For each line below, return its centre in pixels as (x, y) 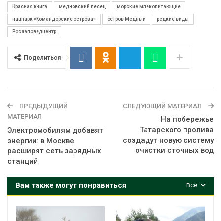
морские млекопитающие (149, 7)
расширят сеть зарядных (54, 151)
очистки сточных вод (174, 151)
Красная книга (30, 7)
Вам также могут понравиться (71, 186)
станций (23, 162)
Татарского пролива (177, 130)
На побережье (187, 120)
